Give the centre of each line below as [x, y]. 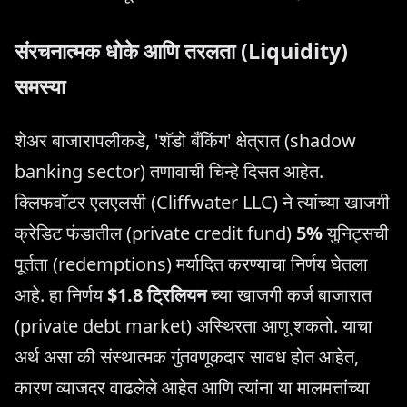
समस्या [40, 87]
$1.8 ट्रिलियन [157, 295]
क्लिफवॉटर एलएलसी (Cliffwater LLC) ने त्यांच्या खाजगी [202, 203]
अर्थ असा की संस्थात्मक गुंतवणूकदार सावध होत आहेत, [187, 357]
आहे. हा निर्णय [61, 295]
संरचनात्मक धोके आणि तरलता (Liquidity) [181, 51]
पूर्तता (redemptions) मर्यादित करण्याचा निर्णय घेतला [191, 264]
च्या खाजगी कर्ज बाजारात [289, 295]
